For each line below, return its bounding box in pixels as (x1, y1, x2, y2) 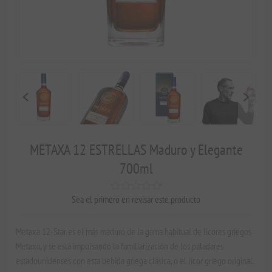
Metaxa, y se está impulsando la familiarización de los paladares (16, 239, 224, 252)
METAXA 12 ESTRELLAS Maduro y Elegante (29, 140, 243, 159)
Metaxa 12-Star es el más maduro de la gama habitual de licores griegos (16, 225, 252, 237)
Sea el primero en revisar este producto (72, 192, 200, 205)
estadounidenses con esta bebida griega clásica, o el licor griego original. (16, 254, 255, 267)
